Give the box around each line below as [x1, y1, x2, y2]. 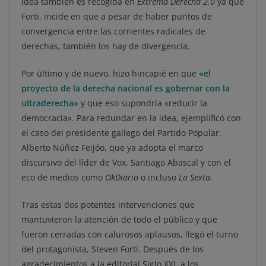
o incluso [141, 172, 179, 183]
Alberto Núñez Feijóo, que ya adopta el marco [21, 142, 203, 154]
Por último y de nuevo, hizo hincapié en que [21, 68, 199, 80]
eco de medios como [21, 172, 105, 183]
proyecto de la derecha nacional [21, 83, 152, 94]
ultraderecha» [21, 97, 81, 109]
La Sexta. [179, 172, 213, 183]
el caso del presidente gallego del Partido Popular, [21, 127, 221, 139]
